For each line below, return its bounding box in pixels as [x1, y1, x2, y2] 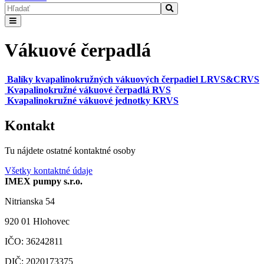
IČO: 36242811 [5, 236, 63, 246]
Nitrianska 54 [5, 196, 55, 206]
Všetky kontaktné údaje [5, 165, 93, 176]
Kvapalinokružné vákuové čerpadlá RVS [7, 84, 171, 95]
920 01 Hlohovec [5, 216, 70, 226]
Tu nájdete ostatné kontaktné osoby [5, 145, 136, 156]
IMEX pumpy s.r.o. [5, 176, 82, 186]
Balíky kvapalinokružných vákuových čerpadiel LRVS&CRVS [7, 74, 259, 84]
